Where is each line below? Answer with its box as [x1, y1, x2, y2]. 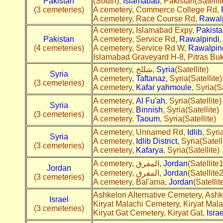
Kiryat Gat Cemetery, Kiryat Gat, [93, 208, 207, 217]
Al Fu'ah [135, 96, 165, 105]
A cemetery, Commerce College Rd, [93, 5, 221, 14]
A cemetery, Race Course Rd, [93, 14, 199, 23]
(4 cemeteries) [33, 43, 84, 52]
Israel [49, 195, 69, 204]
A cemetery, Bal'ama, [93, 177, 169, 186]
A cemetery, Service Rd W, [93, 43, 188, 52]
